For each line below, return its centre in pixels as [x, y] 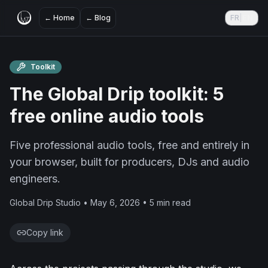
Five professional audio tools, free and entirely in [130, 145]
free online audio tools [107, 116]
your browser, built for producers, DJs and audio [130, 162]
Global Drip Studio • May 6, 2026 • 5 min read [100, 202]
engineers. [35, 179]
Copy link [45, 232]
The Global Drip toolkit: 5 [117, 94]
